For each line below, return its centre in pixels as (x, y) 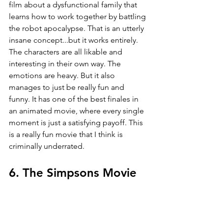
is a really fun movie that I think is (67, 135)
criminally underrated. (47, 146)
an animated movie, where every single (77, 111)
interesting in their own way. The (66, 64)
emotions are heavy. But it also (63, 76)
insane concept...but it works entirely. (74, 40)
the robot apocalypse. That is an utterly (77, 28)
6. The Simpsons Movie (73, 173)
